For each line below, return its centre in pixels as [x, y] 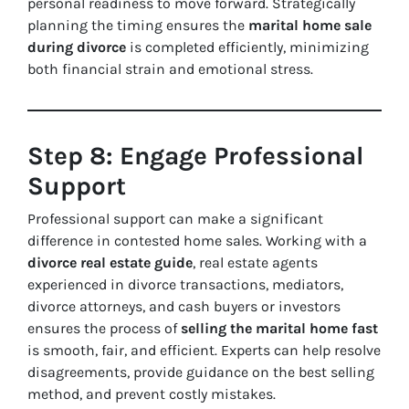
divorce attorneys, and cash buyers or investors [184, 307]
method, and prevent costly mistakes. [152, 394]
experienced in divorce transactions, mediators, [185, 285]
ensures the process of [104, 329]
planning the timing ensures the [138, 26]
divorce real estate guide [110, 263]
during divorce [77, 47]
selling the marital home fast [279, 329]
